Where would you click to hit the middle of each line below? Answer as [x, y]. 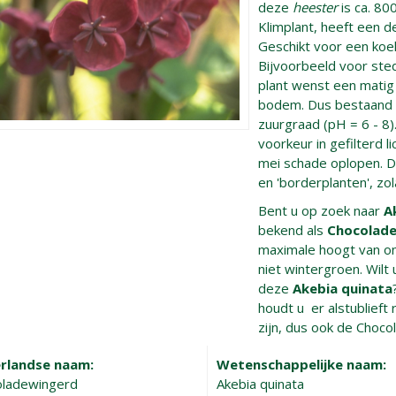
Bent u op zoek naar [321, 210]
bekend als [293, 230]
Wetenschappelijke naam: [302, 364]
